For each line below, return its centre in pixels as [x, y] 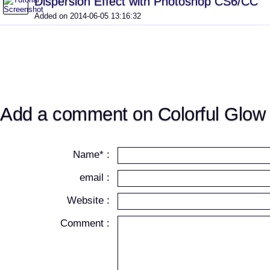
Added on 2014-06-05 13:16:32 [88, 16]
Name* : [92, 155]
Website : [89, 200]
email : [95, 177]
